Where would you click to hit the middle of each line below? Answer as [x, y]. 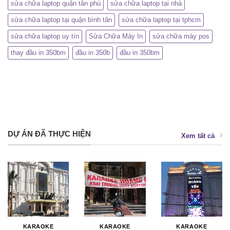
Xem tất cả [198, 136]
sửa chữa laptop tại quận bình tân [61, 20]
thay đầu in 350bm [38, 53]
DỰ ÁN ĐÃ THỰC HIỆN [49, 134]
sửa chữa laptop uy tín [45, 36]
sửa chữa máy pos [181, 36]
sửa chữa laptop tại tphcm [161, 20]
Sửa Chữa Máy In [116, 36]
